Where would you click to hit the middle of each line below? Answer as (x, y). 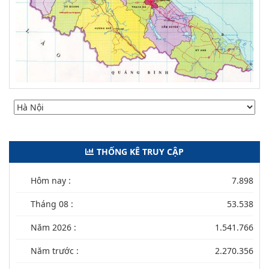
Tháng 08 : (52, 204)
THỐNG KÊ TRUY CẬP (140, 151)
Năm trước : (55, 250)
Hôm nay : (51, 180)
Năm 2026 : (53, 227)
